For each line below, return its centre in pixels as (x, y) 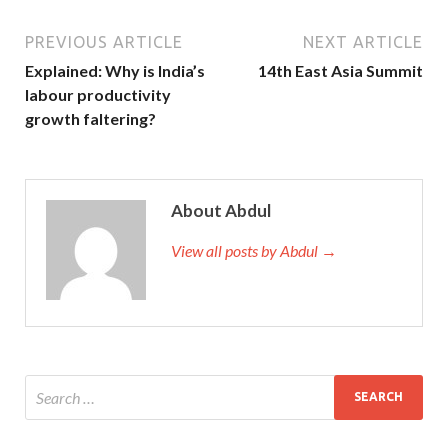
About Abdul (221, 210)
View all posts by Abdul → (254, 250)
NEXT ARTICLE (363, 41)
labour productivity (98, 94)
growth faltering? (90, 118)
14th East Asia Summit (340, 70)
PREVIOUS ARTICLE (104, 41)
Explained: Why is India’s (115, 70)
